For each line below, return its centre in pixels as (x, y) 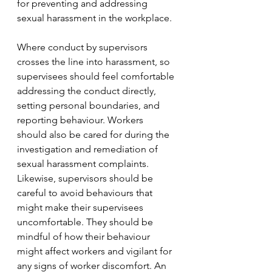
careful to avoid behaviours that (86, 193)
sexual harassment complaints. (84, 164)
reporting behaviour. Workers (81, 120)
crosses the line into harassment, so (95, 62)
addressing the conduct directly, (88, 91)
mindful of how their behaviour (85, 236)
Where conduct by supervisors (83, 47)
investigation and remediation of (89, 149)
